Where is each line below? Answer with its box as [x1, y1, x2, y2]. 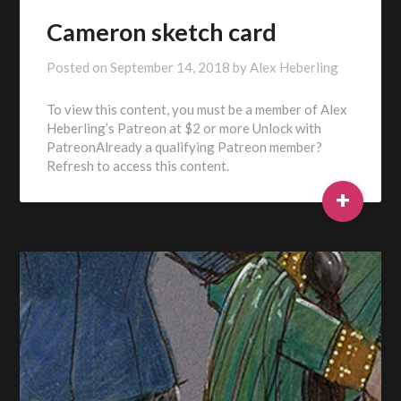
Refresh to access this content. [47, 157, 230, 174]
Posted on [47, 58, 111, 75]
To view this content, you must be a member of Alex [47, 100, 348, 117]
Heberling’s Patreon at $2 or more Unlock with [47, 119, 322, 136]
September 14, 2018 [110, 58, 231, 75]
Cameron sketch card [47, 16, 277, 47]
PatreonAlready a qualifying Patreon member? [47, 138, 323, 155]
